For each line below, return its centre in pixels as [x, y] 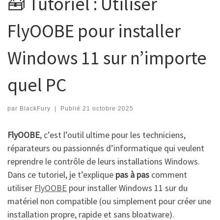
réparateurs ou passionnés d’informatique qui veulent [106, 148]
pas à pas [132, 174]
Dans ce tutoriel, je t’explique [61, 174]
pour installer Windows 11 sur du [127, 188]
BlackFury [35, 108]
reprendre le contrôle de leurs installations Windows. [104, 161]
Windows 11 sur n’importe [107, 58]
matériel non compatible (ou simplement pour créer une [109, 201]
